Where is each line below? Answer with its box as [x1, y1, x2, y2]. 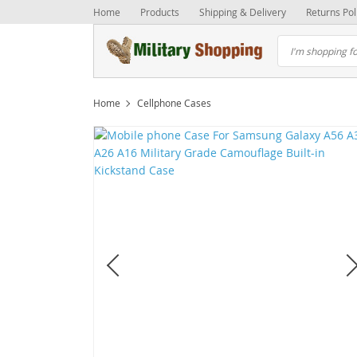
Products [140, 6, 179, 18]
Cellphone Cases [137, 96, 211, 109]
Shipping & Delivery [199, 6, 286, 18]
